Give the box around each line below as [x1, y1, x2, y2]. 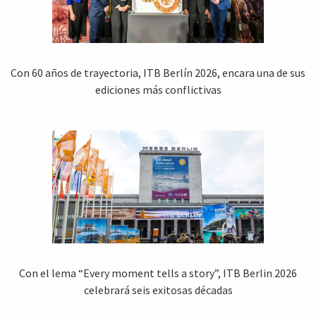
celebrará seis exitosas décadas [83, 282, 233, 297]
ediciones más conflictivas [95, 82, 221, 97]
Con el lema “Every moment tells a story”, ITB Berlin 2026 [19, 265, 297, 280]
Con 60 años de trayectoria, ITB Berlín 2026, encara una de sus [11, 65, 305, 80]
